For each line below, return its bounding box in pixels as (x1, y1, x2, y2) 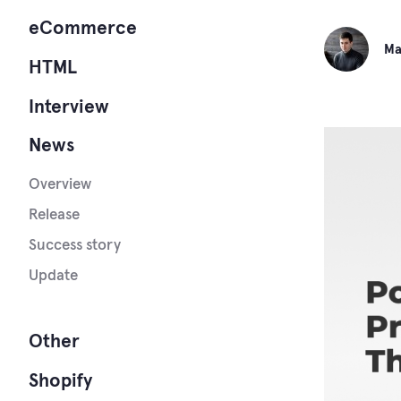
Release (29, 208, 80, 224)
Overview (29, 177, 91, 193)
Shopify (29, 371, 92, 391)
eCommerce (29, 19, 137, 38)
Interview (29, 97, 109, 116)
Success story (29, 238, 121, 254)
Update (29, 269, 78, 285)
